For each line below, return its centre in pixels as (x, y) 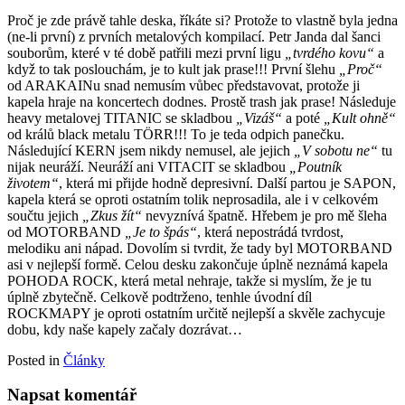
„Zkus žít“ (112, 215)
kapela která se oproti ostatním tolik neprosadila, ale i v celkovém (193, 199)
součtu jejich (45, 215)
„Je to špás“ (161, 231)
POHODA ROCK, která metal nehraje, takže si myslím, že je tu (189, 280)
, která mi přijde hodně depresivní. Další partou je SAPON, (227, 183)
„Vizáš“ (259, 118)
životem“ (33, 183)
